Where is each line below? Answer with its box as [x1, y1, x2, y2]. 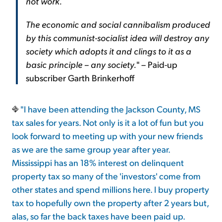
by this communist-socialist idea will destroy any [26, 32, 209, 44]
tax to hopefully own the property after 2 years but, [12, 197, 209, 209]
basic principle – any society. [26, 58, 136, 70]
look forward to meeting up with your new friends [12, 130, 203, 142]
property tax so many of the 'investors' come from [12, 170, 201, 182]
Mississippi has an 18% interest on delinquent [12, 157, 184, 168]
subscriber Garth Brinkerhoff [26, 72, 134, 84]
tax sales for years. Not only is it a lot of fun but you [12, 116, 204, 128]
